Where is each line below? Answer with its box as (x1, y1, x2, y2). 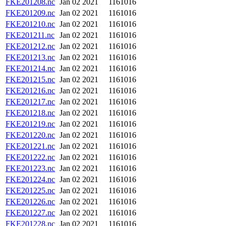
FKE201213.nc (6, 53, 55, 62)
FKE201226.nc (6, 197, 55, 206)
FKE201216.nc (6, 86, 55, 95)
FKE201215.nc (6, 75, 55, 84)
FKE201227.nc (6, 208, 55, 217)
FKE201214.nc (6, 64, 55, 73)
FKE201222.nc (6, 153, 55, 161)
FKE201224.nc (6, 175, 55, 184)
